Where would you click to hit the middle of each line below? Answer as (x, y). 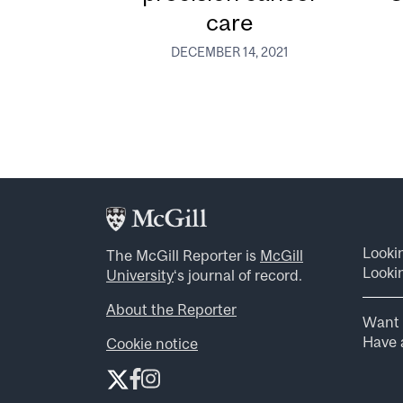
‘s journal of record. (238, 276)
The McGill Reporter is (183, 256)
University (140, 276)
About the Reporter (171, 310)
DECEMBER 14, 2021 (230, 52)
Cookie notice (152, 344)
